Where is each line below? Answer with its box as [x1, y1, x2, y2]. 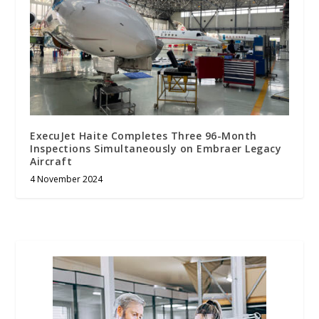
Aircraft [30, 154, 73, 168]
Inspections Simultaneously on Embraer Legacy [30, 141, 282, 155]
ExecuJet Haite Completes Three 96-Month [30, 128, 257, 142]
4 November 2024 [30, 172, 103, 185]
